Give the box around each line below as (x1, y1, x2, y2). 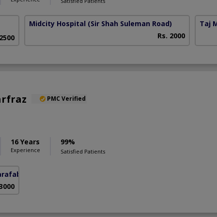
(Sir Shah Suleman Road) (88, 19, 172, 29)
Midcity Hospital (29, 19, 86, 29)
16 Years (11, 137, 40, 146)
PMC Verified (47, 94, 86, 103)
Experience (11, 146, 40, 154)
